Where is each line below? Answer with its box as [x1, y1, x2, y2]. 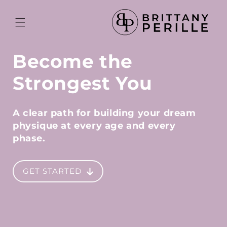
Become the [13, 50, 133, 72]
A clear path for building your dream [13, 107, 196, 119]
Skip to [10, 1, 39, 11]
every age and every [74, 120, 176, 131]
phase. [13, 133, 46, 144]
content [10, 10, 43, 20]
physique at [13, 120, 74, 131]
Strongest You [13, 72, 153, 94]
